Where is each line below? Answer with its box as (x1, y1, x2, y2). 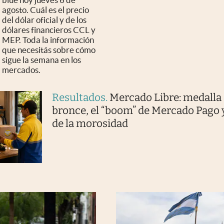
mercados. (1, 64, 41, 74)
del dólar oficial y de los (1, 14, 87, 24)
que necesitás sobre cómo (1, 44, 96, 54)
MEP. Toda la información (1, 34, 94, 44)
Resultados (51, 90, 105, 104)
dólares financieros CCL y (1, 24, 96, 34)
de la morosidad (51, 116, 128, 130)
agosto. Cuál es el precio (1, 4, 89, 14)
